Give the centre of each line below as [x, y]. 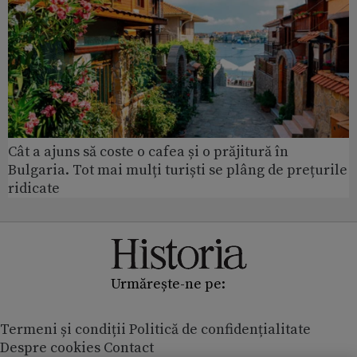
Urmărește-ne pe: [168, 284]
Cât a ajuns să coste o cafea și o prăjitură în [148, 152]
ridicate [34, 189]
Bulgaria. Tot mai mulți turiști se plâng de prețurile [178, 171]
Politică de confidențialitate [220, 330]
